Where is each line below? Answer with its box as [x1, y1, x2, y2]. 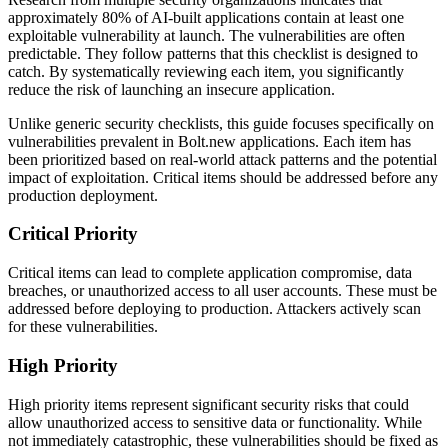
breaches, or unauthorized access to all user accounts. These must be [8, 282, 437, 300]
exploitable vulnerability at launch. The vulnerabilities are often [8, 26, 405, 44]
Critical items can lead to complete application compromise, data [8, 264, 412, 282]
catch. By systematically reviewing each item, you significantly [8, 62, 404, 80]
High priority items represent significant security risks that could [8, 395, 409, 413]
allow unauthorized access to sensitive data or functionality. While [8, 413, 422, 431]
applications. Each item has [236, 132, 411, 150]
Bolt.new [178, 132, 236, 150]
